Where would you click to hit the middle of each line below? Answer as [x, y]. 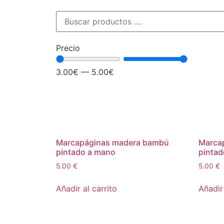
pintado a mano [86, 152]
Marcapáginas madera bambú [112, 142]
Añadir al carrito [86, 188]
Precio [68, 48]
